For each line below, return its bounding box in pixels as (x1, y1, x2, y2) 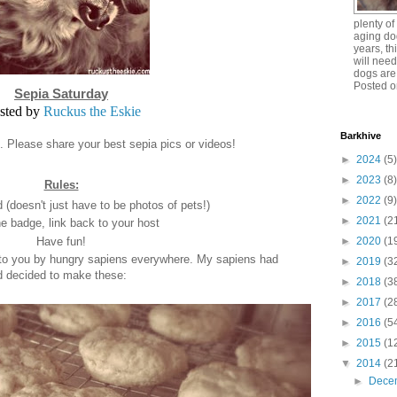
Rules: (43, 178, 79, 192)
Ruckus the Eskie (43, 104, 141, 120)
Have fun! (36, 235, 86, 249)
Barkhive (340, 130, 381, 142)
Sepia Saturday (14, 86, 108, 102)
